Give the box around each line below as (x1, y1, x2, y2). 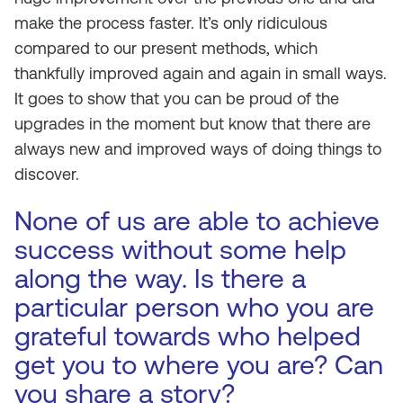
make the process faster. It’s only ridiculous (14, 13, 327, 32)
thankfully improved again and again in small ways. (14, 64, 387, 83)
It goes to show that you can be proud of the (14, 89, 339, 108)
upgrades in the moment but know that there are (14, 114, 371, 133)
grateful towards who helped (14, 320, 361, 352)
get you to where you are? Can (14, 349, 383, 381)
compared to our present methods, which (14, 39, 318, 58)
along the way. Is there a (14, 263, 306, 294)
